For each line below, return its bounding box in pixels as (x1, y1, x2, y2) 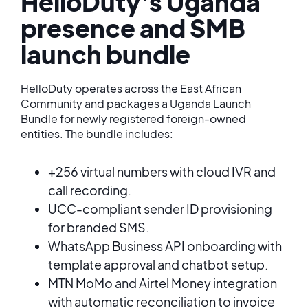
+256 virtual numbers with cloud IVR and (48, 164, 276, 179)
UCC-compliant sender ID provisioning (48, 201, 272, 217)
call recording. (48, 182, 131, 198)
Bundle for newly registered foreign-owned (21, 111, 246, 126)
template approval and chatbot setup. (48, 256, 268, 272)
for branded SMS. (48, 219, 149, 235)
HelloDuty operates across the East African (21, 81, 241, 96)
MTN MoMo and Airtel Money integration (48, 275, 277, 291)
